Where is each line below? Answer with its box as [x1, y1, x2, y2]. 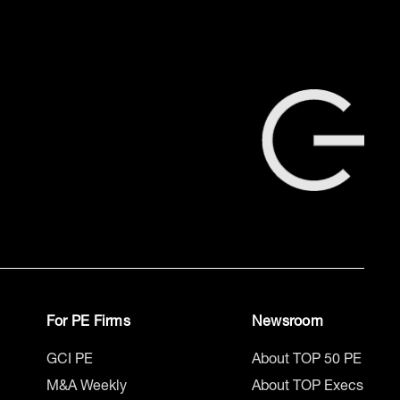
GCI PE [46, 353, 93, 368]
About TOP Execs [252, 379, 363, 395]
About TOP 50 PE [252, 353, 362, 368]
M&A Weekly [46, 379, 127, 395]
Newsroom [252, 316, 323, 331]
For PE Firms [46, 316, 130, 331]
